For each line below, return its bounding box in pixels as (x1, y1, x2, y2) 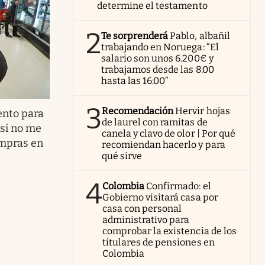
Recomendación (102, 105, 174, 117)
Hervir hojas (175, 105, 230, 117)
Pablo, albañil (170, 30, 230, 41)
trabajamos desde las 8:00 (101, 63, 214, 75)
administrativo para (102, 214, 190, 225)
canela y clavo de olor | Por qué (102, 127, 235, 139)
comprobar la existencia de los (102, 225, 237, 237)
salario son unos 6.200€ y (101, 52, 214, 64)
